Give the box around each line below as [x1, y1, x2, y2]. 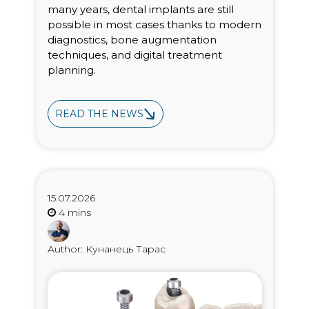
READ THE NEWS [54, 107, 143, 120]
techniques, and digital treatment [47, 48, 222, 61]
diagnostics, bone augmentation [47, 32, 217, 46]
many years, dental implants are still [47, 2, 234, 16]
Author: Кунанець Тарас [47, 243, 166, 256]
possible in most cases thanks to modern [47, 17, 261, 31]
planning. [47, 63, 96, 77]
